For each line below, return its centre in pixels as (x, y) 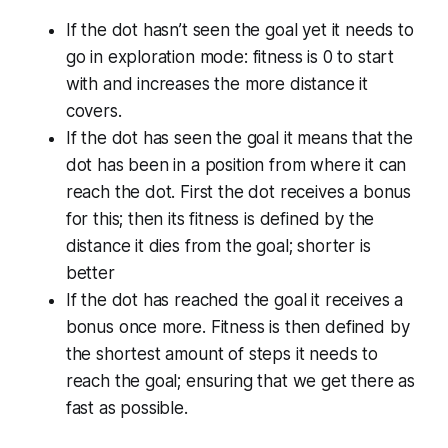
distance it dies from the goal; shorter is (218, 245)
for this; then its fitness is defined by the (220, 218)
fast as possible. (126, 407)
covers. (93, 110)
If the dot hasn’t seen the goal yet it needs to (239, 29)
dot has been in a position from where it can (236, 164)
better (90, 272)
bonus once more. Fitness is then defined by (237, 326)
